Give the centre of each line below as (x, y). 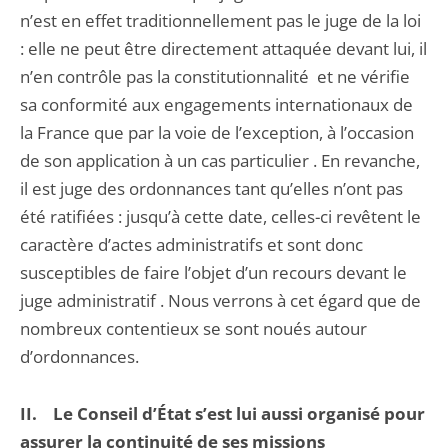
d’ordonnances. (79, 356)
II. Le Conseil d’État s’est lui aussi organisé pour (222, 413)
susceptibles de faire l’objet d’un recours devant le (213, 272)
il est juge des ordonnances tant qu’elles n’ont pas (211, 188)
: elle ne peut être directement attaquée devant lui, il (223, 48)
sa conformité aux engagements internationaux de (216, 104)
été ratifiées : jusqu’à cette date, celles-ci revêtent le (220, 216)
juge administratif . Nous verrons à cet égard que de (220, 300)
